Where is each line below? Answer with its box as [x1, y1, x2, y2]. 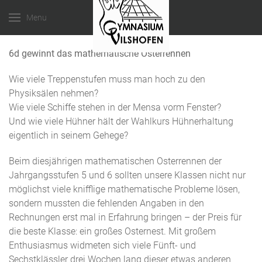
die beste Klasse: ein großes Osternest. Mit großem [9, 226, 216, 237]
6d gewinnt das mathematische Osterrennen [9, 48, 191, 59]
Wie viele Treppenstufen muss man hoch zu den [9, 74, 205, 85]
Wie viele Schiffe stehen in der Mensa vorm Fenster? [9, 102, 221, 113]
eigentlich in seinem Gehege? [9, 130, 128, 141]
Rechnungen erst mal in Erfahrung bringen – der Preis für [9, 212, 242, 223]
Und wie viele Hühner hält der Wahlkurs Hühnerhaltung [9, 116, 233, 127]
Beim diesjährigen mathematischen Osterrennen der [9, 156, 222, 167]
